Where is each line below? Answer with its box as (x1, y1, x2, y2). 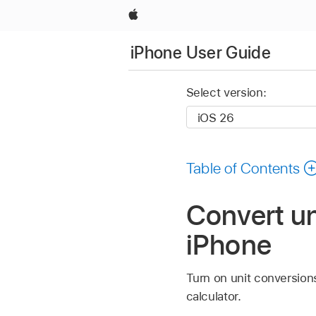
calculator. (186, 289, 241, 304)
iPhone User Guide (130, 42, 272, 63)
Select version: (186, 85, 267, 100)
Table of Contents (186, 158, 300, 177)
